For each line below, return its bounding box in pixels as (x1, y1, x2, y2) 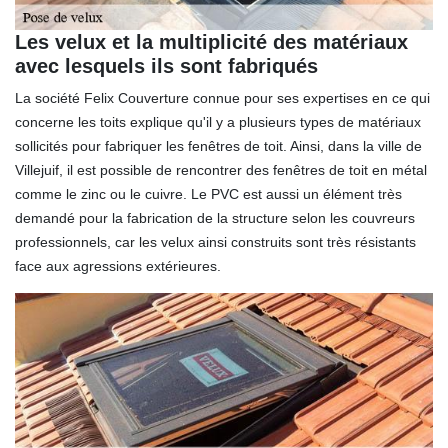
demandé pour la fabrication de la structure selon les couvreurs (15, 210, 415, 227)
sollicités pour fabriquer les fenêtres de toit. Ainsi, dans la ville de (15, 138, 422, 155)
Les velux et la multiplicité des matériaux (15, 31, 408, 54)
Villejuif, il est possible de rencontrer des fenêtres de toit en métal (15, 162, 427, 179)
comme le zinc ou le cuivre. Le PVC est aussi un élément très (15, 186, 402, 203)
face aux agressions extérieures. (15, 258, 221, 275)
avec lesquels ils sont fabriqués (15, 55, 318, 78)
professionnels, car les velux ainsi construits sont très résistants (15, 234, 416, 251)
